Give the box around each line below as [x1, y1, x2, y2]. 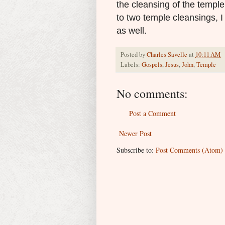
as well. [117, 25, 147, 36]
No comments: [117, 85, 188, 101]
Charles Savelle [147, 50, 187, 59]
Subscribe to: [117, 145, 156, 155]
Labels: [121, 60, 142, 69]
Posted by [121, 50, 147, 59]
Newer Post [119, 128, 152, 138]
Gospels [142, 60, 162, 69]
